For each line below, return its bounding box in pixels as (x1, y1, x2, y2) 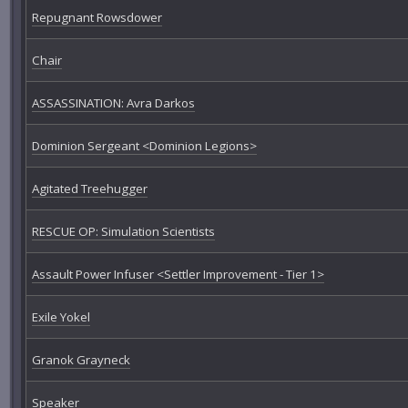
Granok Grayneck (31, 351, 130, 368)
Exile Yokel (31, 308, 90, 325)
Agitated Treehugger (31, 179, 148, 197)
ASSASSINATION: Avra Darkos (31, 94, 195, 111)
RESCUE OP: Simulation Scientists (31, 222, 215, 240)
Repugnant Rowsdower (31, 8, 162, 25)
